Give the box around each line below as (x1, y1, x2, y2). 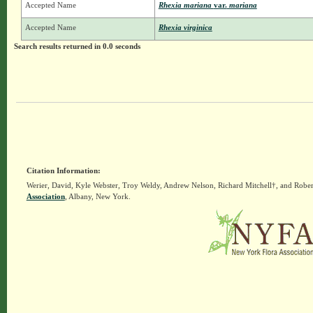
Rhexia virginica (158, 23, 212, 32)
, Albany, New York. (64, 192, 131, 201)
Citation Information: (26, 166, 101, 175)
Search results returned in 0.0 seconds (13, 42, 140, 51)
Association (26, 192, 65, 201)
